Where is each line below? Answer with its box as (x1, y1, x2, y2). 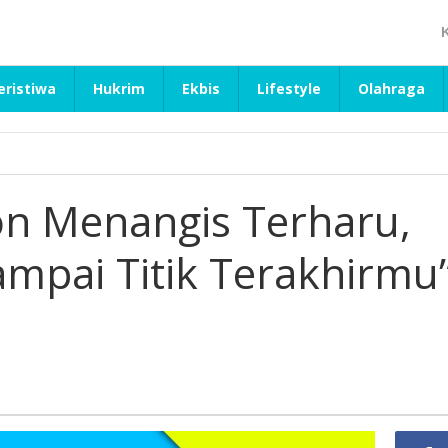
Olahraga (358, 79, 425, 98)
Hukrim (93, 79, 145, 98)
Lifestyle (257, 79, 321, 98)
